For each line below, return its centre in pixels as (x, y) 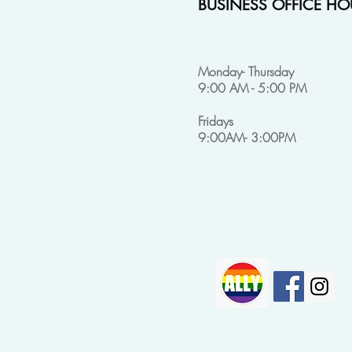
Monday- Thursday (246, 71)
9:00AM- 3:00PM (247, 137)
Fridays (216, 121)
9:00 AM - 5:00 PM (252, 88)
